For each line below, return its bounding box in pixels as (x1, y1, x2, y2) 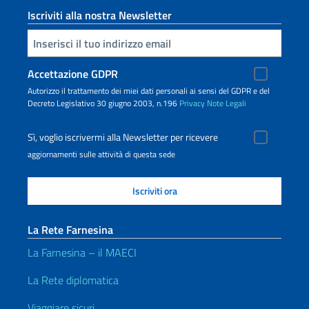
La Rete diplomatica (28, 272, 119, 288)
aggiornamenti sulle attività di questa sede (28, 148, 175, 161)
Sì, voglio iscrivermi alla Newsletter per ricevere (28, 130, 218, 145)
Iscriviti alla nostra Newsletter (28, 7, 172, 23)
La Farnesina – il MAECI (28, 244, 137, 261)
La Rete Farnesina (28, 221, 113, 238)
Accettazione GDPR (28, 66, 118, 82)
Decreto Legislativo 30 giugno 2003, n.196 (28, 97, 179, 110)
